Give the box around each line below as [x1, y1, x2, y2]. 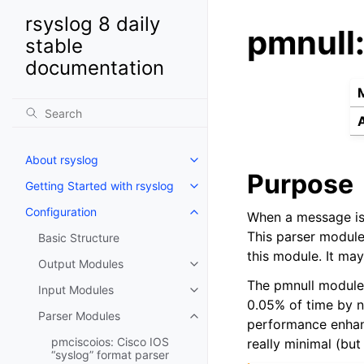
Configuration [25, 205, 97, 219]
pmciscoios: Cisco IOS [51, 335, 169, 349]
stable [25, 34, 83, 58]
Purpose [247, 168, 353, 201]
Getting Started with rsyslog [25, 179, 174, 193]
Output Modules [38, 257, 123, 271]
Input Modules [38, 283, 114, 297]
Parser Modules [38, 309, 120, 323]
